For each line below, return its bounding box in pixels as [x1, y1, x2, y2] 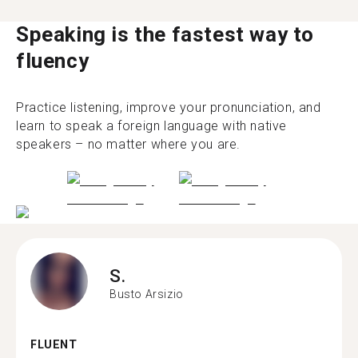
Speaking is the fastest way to [16, 22, 315, 46]
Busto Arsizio [109, 287, 184, 300]
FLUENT [30, 338, 78, 352]
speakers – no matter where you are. [16, 136, 241, 152]
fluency [16, 48, 89, 73]
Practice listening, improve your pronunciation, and [16, 99, 321, 115]
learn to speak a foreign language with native [16, 117, 288, 133]
